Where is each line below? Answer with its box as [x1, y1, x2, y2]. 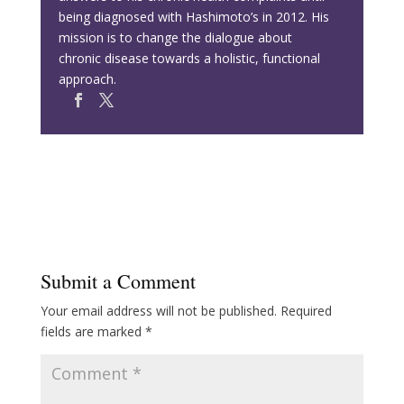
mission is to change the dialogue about [58, 29, 292, 47]
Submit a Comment [40, 268, 196, 295]
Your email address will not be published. [40, 302, 277, 320]
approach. [58, 70, 116, 88]
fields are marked [40, 323, 145, 341]
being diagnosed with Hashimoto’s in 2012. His [58, 8, 329, 26]
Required [280, 302, 332, 320]
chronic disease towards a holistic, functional [58, 50, 320, 68]
